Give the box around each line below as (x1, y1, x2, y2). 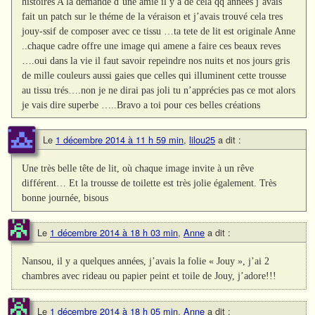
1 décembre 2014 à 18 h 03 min (50, 226, 178, 240)
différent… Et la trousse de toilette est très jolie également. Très (22, 177, 277, 189)
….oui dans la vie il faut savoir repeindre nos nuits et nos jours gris (22, 55, 290, 67)
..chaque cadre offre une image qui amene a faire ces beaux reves (22, 40, 281, 52)
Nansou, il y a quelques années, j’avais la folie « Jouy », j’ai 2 (22, 255, 270, 267)
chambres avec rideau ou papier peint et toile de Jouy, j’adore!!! (22, 270, 277, 282)
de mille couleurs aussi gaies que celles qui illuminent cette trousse (22, 70, 287, 82)
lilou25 (189, 133, 215, 147)
